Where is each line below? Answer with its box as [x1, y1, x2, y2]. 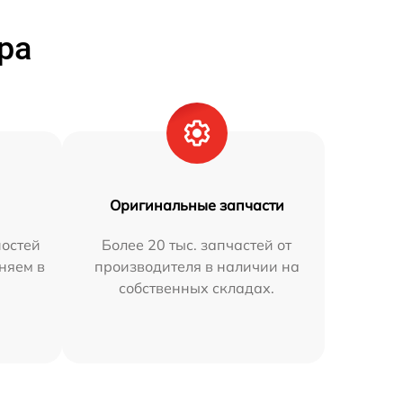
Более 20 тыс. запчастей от [102, 235, 292, 254]
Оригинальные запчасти [109, 195, 284, 214]
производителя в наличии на [94, 256, 300, 275]
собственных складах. [119, 278, 275, 297]
